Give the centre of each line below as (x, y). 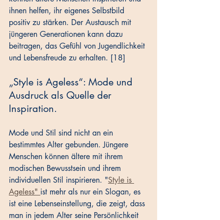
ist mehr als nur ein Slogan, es (92, 192)
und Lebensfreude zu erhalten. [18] (67, 58)
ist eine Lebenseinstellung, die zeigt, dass (78, 204)
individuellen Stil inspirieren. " (58, 180)
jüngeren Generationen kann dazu (67, 34)
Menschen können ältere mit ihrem (67, 157)
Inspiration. (33, 109)
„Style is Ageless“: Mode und (72, 82)
